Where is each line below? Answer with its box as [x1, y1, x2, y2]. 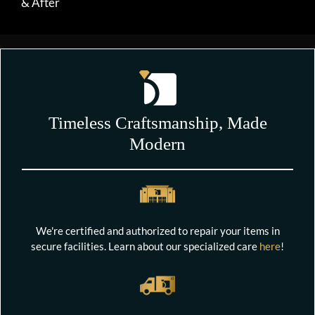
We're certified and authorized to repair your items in [35, 224, 280, 237]
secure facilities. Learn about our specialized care [31, 239, 259, 252]
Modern [129, 134, 186, 153]
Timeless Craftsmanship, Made [48, 113, 267, 132]
